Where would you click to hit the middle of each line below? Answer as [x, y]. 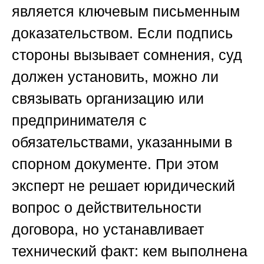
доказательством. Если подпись [122, 33]
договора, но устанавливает [108, 230]
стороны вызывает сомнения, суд [127, 55]
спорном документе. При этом [115, 164]
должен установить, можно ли [115, 77]
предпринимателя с [79, 121]
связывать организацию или [108, 99]
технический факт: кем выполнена [130, 251]
